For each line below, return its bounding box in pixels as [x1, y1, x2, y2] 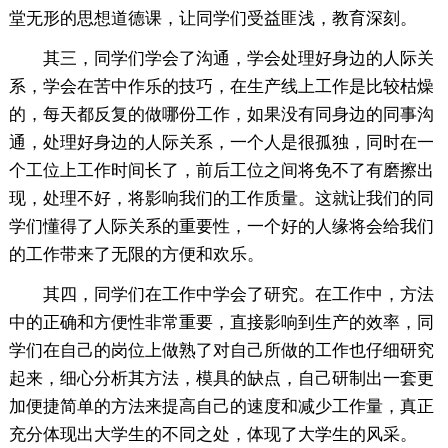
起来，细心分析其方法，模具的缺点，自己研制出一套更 [8, 369, 434, 389]
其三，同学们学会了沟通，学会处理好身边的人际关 [42, 49, 434, 69]
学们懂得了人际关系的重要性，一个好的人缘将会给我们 [8, 217, 434, 237]
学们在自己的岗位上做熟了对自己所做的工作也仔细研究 [8, 341, 434, 361]
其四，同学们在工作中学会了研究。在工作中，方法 [42, 285, 434, 305]
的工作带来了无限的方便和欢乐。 [8, 245, 264, 265]
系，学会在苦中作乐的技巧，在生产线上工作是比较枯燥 [8, 77, 434, 97]
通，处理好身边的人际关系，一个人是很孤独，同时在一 [8, 133, 434, 153]
